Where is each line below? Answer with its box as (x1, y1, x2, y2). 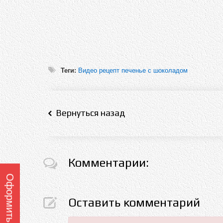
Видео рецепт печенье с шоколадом (78, 67, 188, 74)
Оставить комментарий (68, 196, 200, 209)
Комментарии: (68, 156, 149, 169)
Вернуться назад (52, 108, 125, 118)
